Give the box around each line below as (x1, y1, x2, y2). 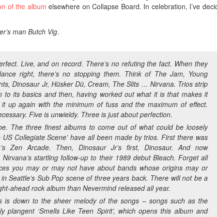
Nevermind (83, 183, 116, 193)
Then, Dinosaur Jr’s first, (56, 142, 144, 152)
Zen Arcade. (10, 142, 56, 152)
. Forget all (173, 152, 208, 162)
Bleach (153, 152, 174, 162)
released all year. (116, 183, 170, 193)
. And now (171, 142, 208, 152)
